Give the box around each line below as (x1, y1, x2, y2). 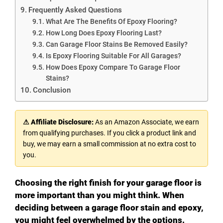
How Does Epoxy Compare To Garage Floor (45, 63, 180, 71)
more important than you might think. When (15, 190, 184, 200)
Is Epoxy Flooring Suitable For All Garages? (45, 51, 181, 60)
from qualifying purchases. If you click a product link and (23, 128, 196, 137)
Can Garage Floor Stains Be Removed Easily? (45, 40, 188, 48)
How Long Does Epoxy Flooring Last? (45, 28, 162, 37)
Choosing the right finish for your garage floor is (15, 177, 202, 188)
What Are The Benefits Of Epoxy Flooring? (45, 17, 177, 25)
